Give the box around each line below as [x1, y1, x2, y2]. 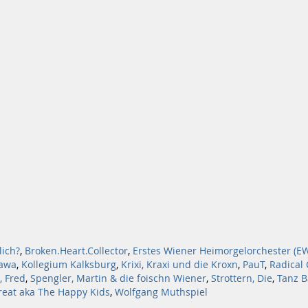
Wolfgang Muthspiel [115, 286, 208, 298]
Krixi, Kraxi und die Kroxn [121, 258, 238, 271]
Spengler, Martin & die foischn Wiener [30, 272, 206, 285]
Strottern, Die [211, 272, 272, 285]
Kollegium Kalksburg [21, 258, 116, 271]
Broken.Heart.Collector [25, 245, 128, 257]
